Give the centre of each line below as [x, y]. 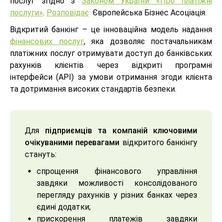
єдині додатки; [64, 207]
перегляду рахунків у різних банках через [117, 195]
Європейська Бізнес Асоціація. [148, 13]
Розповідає [68, 13]
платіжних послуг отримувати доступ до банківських [111, 54]
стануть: [41, 155]
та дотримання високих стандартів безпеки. [93, 89]
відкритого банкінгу [159, 143]
